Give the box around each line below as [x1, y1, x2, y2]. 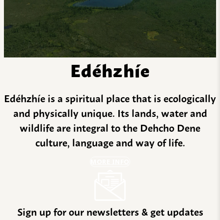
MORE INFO [90, 157, 130, 166]
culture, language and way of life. [35, 134, 185, 150]
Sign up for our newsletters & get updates [17, 203, 203, 219]
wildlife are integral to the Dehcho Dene [20, 119, 200, 135]
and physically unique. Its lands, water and [13, 104, 207, 120]
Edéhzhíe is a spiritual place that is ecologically [4, 89, 216, 106]
